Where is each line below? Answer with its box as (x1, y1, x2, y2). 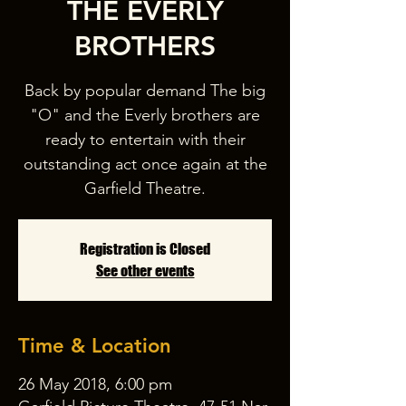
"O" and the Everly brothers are (30, 105, 260, 125)
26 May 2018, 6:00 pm (18, 374, 172, 394)
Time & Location (18, 333, 171, 358)
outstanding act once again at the (23, 154, 267, 174)
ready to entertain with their (44, 130, 246, 150)
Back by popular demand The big (24, 81, 266, 101)
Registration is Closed (80, 240, 210, 257)
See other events (95, 262, 195, 279)
